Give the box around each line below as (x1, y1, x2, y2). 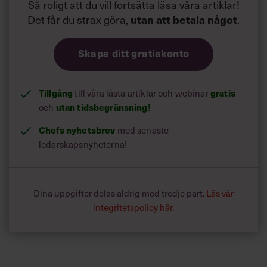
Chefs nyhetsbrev (39, 123, 116, 136)
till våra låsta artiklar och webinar (73, 86, 210, 100)
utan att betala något (131, 11, 237, 27)
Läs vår (206, 186, 234, 200)
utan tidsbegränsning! (54, 100, 151, 114)
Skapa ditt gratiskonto (77, 45, 190, 61)
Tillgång (39, 86, 73, 100)
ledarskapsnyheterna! (39, 137, 127, 151)
